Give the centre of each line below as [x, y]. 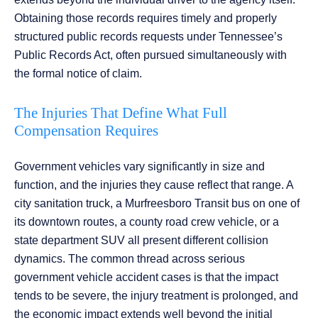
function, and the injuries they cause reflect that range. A [154, 185]
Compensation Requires [86, 131]
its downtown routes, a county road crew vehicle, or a [147, 222]
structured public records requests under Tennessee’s [148, 37]
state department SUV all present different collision [141, 241]
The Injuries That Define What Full [121, 113]
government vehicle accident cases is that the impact [146, 278]
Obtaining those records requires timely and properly [146, 18]
